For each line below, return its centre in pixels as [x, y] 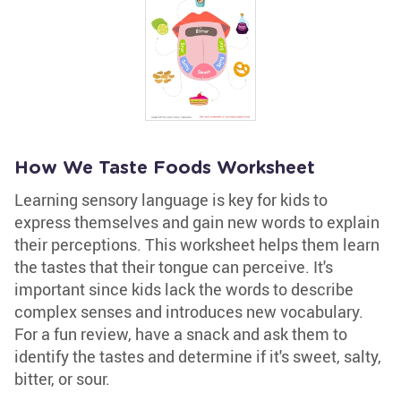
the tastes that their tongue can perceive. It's [174, 267]
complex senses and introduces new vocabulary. [189, 311]
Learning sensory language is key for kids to [171, 200]
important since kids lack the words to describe [184, 289]
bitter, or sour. [62, 379]
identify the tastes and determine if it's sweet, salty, [198, 356]
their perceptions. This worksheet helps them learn [197, 244]
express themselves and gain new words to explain [197, 222]
